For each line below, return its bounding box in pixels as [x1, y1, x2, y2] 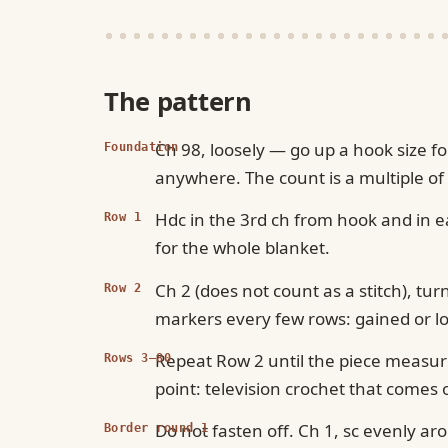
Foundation [104, 138, 179, 154]
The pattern [104, 84, 252, 120]
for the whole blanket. [155, 236, 331, 260]
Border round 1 [104, 420, 209, 436]
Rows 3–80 [104, 350, 172, 366]
